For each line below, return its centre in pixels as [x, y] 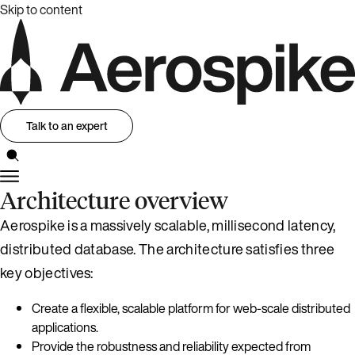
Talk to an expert [67, 126]
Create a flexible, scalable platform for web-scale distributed [191, 308]
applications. [65, 327]
